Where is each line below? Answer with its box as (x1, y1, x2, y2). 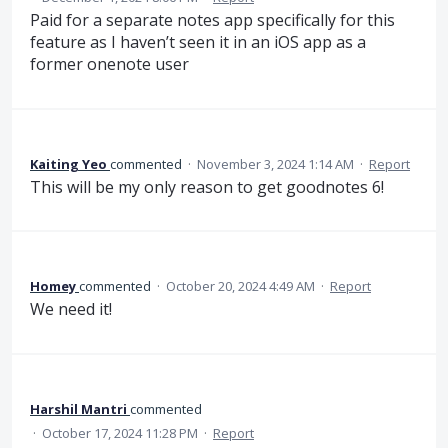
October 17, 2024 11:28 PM (42, 423, 198, 442)
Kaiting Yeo (30, 154, 107, 173)
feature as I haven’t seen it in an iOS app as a (30, 31, 366, 54)
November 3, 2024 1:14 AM (197, 154, 354, 173)
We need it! (30, 298, 112, 321)
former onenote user (30, 53, 189, 76)
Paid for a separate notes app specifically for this (30, 9, 395, 32)
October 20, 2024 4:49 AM (166, 277, 315, 296)
